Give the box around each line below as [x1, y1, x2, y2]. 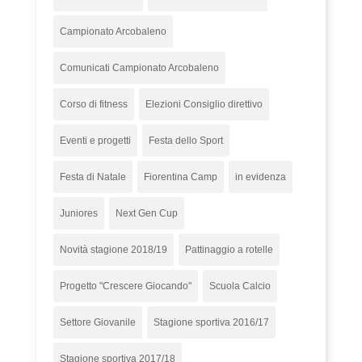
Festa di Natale [60, 170, 127, 183]
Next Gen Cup [116, 207, 179, 219]
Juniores [60, 207, 99, 219]
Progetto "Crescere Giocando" [60, 280, 192, 292]
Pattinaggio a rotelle [185, 243, 274, 255]
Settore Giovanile [60, 316, 137, 328]
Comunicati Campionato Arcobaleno [60, 61, 220, 74]
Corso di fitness [60, 98, 128, 110]
